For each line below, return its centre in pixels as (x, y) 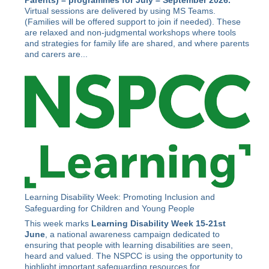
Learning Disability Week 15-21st (159, 224)
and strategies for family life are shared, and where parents (137, 44)
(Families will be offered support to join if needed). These (133, 22)
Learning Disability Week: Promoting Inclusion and (120, 197)
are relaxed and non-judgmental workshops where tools (131, 33)
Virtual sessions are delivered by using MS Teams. (120, 11)
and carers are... (56, 54)
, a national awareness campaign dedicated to (133, 234)
